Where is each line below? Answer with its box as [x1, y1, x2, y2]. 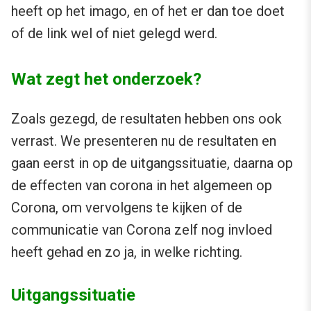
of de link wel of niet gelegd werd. [11, 24, 217, 42]
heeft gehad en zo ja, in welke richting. [11, 243, 242, 260]
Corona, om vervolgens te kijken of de [11, 199, 242, 216]
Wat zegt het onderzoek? [11, 69, 201, 89]
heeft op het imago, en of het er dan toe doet [11, 2, 285, 19]
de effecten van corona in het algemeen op [11, 176, 272, 194]
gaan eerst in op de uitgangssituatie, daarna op [11, 154, 293, 171]
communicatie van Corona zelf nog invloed [11, 221, 272, 238]
